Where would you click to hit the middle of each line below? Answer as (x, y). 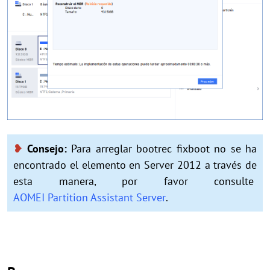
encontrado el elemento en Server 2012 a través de (135, 165)
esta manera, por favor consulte (135, 181)
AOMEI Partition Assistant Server (89, 198)
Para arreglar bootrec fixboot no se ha (164, 149)
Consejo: (47, 149)
